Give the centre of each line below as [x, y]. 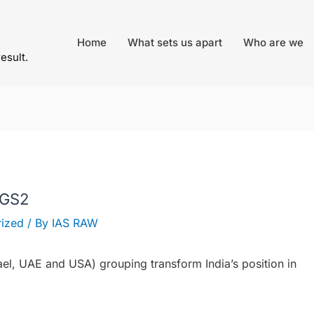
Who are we [273, 42]
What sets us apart [175, 42]
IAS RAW [75, 223]
